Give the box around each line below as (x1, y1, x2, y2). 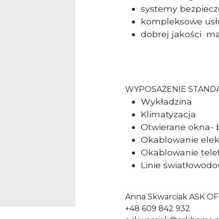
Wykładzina (141, 96, 192, 107)
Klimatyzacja (141, 109, 196, 120)
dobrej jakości (141, 29, 204, 40)
